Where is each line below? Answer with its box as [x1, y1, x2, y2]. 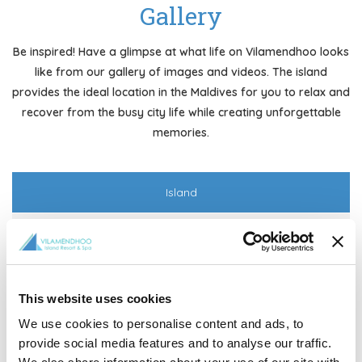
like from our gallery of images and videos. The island [35, 65, 327, 79]
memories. [153, 125, 209, 140]
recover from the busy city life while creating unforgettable [21, 105, 341, 120]
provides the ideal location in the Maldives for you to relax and [12, 85, 350, 99]
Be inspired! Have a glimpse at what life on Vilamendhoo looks [13, 44, 349, 59]
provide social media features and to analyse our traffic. [19, 336, 332, 350]
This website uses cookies [19, 291, 172, 305]
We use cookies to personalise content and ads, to [19, 317, 304, 330]
